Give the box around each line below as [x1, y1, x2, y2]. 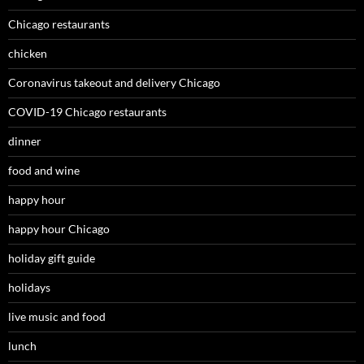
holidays [8, 279, 50, 294]
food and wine [8, 162, 80, 177]
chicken [8, 45, 47, 60]
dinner [8, 133, 41, 148]
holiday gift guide [8, 250, 95, 265]
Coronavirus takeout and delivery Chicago [8, 75, 220, 89]
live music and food [8, 309, 106, 323]
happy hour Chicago [8, 221, 110, 236]
